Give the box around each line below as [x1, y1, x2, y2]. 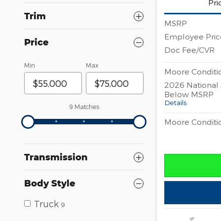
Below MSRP [164, 89, 214, 99]
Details [164, 98, 186, 107]
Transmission [24, 151, 88, 163]
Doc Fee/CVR [164, 45, 215, 55]
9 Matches [69, 103, 99, 110]
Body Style [24, 178, 75, 189]
